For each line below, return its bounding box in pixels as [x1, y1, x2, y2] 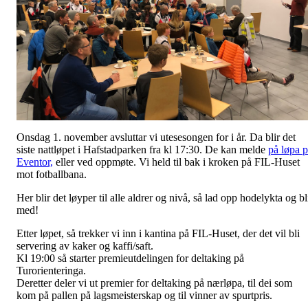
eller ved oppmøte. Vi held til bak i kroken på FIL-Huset [53, 156, 300, 168]
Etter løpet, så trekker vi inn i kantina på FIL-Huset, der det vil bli [16, 228, 300, 240]
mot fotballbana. [16, 168, 89, 181]
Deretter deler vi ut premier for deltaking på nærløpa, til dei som [16, 277, 292, 289]
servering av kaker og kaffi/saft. [16, 240, 153, 252]
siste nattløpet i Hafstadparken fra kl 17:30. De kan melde [16, 144, 268, 156]
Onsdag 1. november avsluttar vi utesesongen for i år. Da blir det [16, 131, 296, 144]
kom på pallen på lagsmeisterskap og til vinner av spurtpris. [16, 289, 272, 302]
